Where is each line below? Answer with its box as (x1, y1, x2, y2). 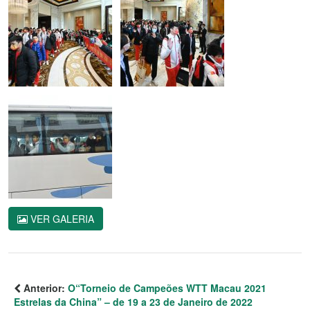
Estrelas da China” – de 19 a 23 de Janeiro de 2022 (14, 294, 253, 309)
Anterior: (21, 280, 68, 295)
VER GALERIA (28, 211, 94, 226)
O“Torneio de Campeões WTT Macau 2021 (68, 280, 266, 295)
